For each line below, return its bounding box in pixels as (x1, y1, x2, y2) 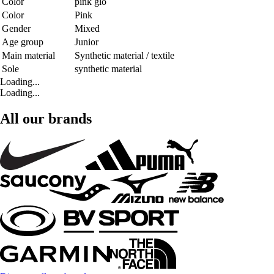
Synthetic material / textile (75, 50, 174, 61)
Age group (2, 37, 43, 48)
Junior (75, 37, 98, 48)
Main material (2, 50, 55, 61)
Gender (2, 23, 31, 34)
